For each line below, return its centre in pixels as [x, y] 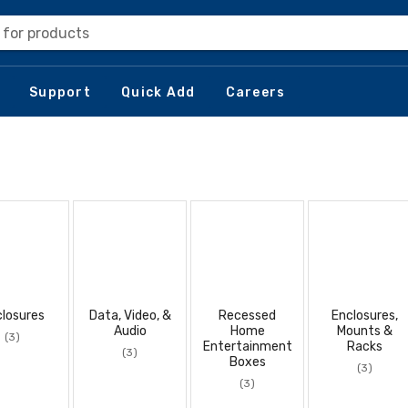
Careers [255, 92]
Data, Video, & [130, 316]
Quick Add [158, 92]
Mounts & [365, 331]
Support [60, 92]
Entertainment [247, 347]
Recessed [247, 316]
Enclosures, [365, 316]
